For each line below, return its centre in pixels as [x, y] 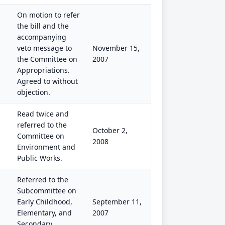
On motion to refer [48, 15]
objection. [34, 92]
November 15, [116, 48]
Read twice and [43, 114]
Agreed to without [47, 81]
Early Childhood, [45, 202]
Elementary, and [44, 213]
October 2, [110, 130]
